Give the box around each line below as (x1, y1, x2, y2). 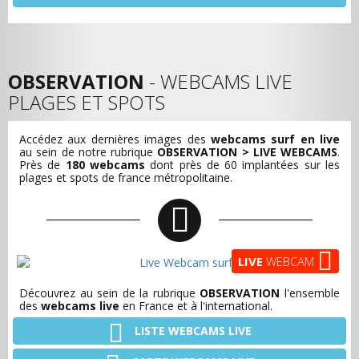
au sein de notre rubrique (19, 144, 158, 159)
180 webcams (65, 157, 145, 172)
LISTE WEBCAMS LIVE (131, 323, 252, 338)
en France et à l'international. (119, 298, 272, 313)
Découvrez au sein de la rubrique (19, 285, 200, 301)
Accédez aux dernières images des (19, 131, 211, 147)
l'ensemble (280, 285, 341, 301)
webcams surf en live (210, 131, 340, 147)
